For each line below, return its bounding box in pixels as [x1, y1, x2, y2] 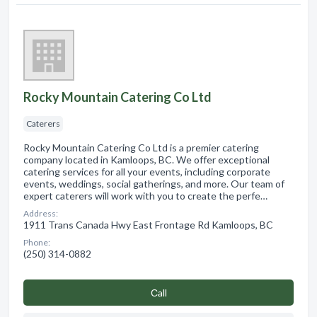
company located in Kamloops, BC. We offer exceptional [23, 153, 270, 166]
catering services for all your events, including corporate [23, 165, 270, 178]
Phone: [23, 236, 50, 248]
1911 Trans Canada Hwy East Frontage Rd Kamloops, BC [23, 218, 273, 231]
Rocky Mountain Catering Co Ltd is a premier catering [23, 141, 259, 154]
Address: [23, 207, 58, 219]
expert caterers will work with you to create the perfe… [23, 189, 267, 202]
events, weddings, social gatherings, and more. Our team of [23, 177, 284, 190]
